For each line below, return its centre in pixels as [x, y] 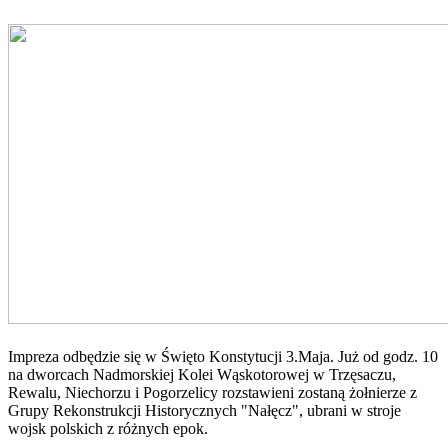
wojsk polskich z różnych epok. [108, 428]
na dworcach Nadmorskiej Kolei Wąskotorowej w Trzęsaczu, [202, 374]
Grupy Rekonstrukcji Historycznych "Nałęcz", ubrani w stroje [204, 410]
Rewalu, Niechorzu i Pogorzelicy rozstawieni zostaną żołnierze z [212, 392]
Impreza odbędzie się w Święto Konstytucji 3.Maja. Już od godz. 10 [223, 356]
